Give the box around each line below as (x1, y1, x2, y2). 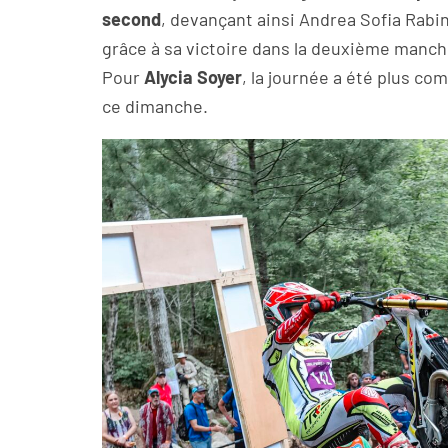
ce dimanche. (102, 95, 208, 118)
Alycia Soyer (144, 66, 242, 89)
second (102, 8, 161, 31)
